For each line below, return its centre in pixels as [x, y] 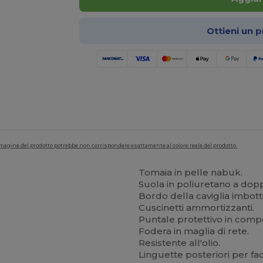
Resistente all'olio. [180, 243]
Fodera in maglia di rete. [194, 231]
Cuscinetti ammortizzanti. [197, 208]
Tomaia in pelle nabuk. [191, 172]
